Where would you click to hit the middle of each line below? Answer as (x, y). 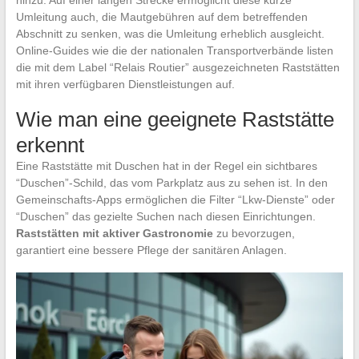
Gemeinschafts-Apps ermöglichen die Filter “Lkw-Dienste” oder (175, 200)
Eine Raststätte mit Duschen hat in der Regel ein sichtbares (166, 166)
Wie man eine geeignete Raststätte (175, 120)
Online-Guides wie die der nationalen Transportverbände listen (174, 51)
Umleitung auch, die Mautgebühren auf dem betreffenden (161, 17)
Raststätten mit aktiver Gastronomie (114, 234)
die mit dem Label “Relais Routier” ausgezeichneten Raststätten (177, 68)
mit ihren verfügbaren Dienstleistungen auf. (125, 85)
